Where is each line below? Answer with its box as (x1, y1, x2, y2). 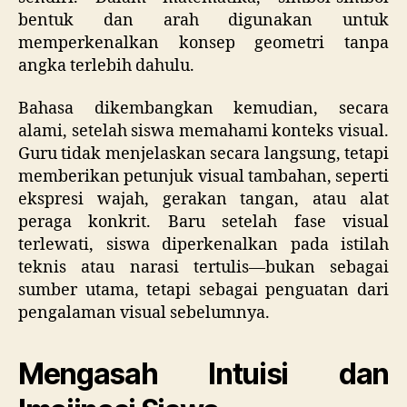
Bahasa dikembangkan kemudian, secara (18, 98, 389, 120)
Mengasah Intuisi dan (18, 356, 389, 392)
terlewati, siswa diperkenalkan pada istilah (18, 234, 389, 256)
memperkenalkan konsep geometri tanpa (18, 32, 389, 54)
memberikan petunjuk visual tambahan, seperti (18, 166, 389, 188)
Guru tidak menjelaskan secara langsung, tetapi (18, 144, 389, 165)
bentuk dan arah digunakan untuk (18, 9, 389, 31)
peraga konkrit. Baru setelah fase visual (18, 212, 389, 233)
